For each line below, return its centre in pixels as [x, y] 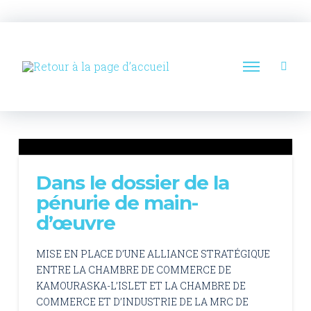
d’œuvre [76, 223]
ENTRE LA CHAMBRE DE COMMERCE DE [133, 269]
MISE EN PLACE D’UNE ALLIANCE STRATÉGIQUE [153, 253]
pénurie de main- [117, 203]
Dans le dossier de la [133, 183]
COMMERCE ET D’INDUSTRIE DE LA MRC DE [142, 301]
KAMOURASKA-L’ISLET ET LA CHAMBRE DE [141, 285]
